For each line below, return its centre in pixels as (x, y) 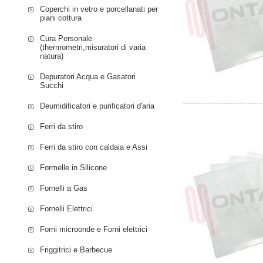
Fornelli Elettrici (67, 208)
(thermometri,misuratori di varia (93, 47)
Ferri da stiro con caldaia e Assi (94, 147)
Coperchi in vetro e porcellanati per (99, 9)
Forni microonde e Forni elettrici (94, 229)
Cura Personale (66, 38)
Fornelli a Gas (64, 188)
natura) (52, 56)
